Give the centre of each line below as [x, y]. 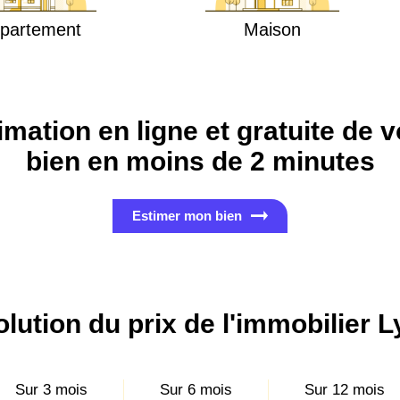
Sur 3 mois [51, 389]
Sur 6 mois [196, 389]
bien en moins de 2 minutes [200, 161]
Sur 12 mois [345, 389]
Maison [272, 29]
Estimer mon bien [187, 216]
